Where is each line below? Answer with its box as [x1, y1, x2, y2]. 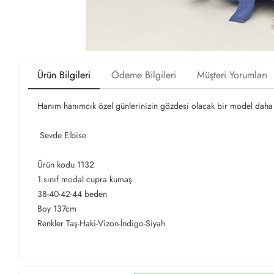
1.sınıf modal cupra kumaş [37, 173, 132, 186]
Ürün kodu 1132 [37, 158, 94, 171]
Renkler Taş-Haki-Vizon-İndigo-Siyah [37, 217, 165, 230]
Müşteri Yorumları [197, 68, 267, 83]
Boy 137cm [37, 202, 76, 215]
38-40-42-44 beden [37, 188, 109, 201]
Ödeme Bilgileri [111, 68, 176, 83]
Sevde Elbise [37, 129, 89, 142]
